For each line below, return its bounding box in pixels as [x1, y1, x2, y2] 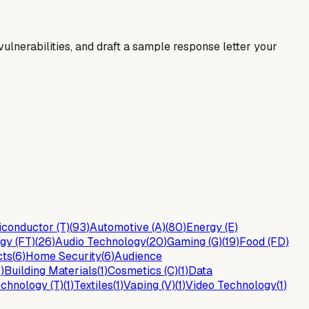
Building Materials [4, 263, 97, 278]
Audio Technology [55, 234, 146, 249]
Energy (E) [186, 219, 238, 235]
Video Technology [186, 277, 277, 292]
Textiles [74, 277, 113, 292]
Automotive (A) [90, 219, 166, 235]
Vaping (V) [123, 277, 175, 292]
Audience [114, 248, 162, 263]
